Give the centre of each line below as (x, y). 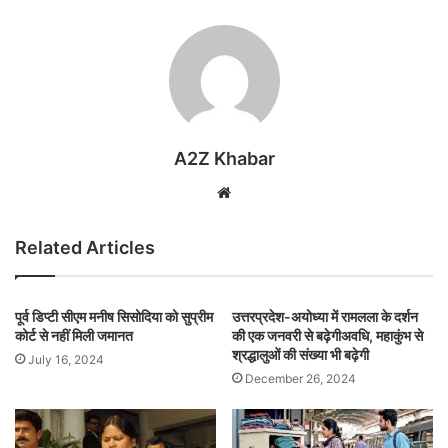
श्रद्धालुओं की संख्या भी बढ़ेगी (300, 355)
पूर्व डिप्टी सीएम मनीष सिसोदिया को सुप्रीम (114, 317)
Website (263, 192)
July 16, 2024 (66, 360)
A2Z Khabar (224, 159)
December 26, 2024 (300, 379)
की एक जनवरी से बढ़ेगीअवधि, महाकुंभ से (327, 336)
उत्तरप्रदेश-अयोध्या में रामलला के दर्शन (325, 317)
